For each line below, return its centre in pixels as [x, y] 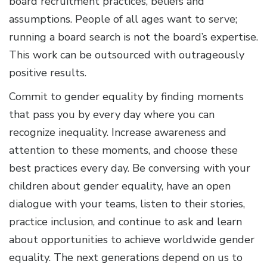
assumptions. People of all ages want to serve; [123, 19]
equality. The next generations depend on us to [126, 257]
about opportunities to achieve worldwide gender [132, 239]
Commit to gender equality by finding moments [126, 96]
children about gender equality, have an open [120, 186]
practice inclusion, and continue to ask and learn [125, 221]
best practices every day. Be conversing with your [130, 168]
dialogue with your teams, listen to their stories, [127, 204]
